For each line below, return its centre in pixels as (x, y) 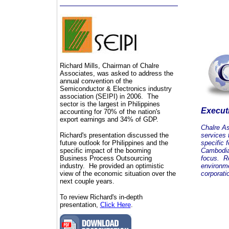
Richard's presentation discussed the (114, 135)
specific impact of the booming (105, 151)
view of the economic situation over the (118, 174)
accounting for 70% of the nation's (110, 112)
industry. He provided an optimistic (112, 166)
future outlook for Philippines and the (114, 143)
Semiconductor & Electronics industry (116, 89)
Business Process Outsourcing (106, 158)
